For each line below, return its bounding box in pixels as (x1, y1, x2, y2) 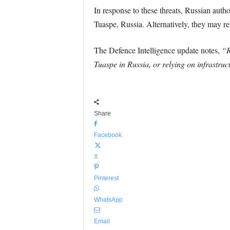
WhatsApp (93, 196, 123, 203)
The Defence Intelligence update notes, (93, 45, 222, 55)
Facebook (93, 131, 122, 139)
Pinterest (93, 175, 119, 182)
